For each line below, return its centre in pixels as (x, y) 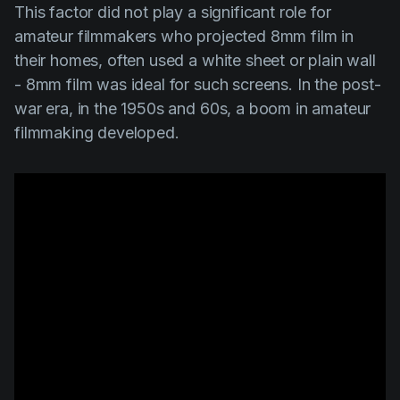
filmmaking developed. (97, 132)
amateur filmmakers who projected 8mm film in (184, 36)
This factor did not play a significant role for (173, 12)
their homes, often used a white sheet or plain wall (195, 60)
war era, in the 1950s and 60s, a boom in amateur (193, 108)
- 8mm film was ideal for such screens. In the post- (198, 84)
